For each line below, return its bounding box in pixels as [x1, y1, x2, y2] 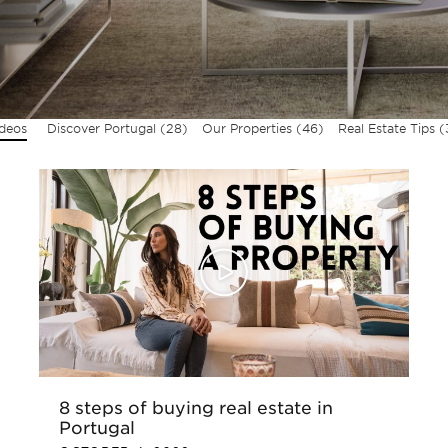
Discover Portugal [46, 121, 160, 136]
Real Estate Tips [337, 121, 439, 136]
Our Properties [201, 121, 296, 136]
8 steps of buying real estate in [59, 397, 333, 418]
